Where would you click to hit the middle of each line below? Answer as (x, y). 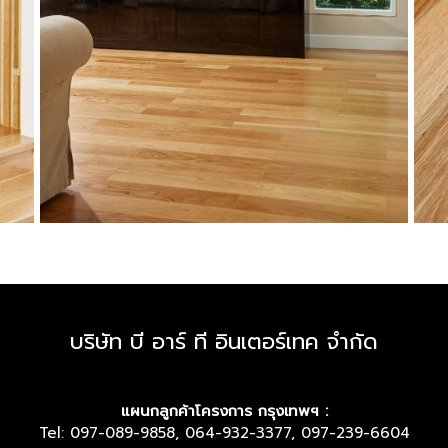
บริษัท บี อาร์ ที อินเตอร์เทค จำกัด (224, 341)
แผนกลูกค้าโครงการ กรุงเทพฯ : (224, 411)
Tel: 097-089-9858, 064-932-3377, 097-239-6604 (224, 433)
